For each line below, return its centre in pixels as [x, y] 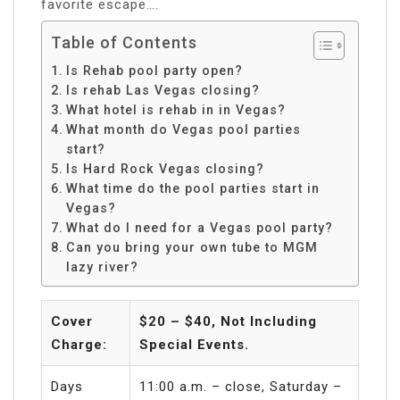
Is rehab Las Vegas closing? [162, 90]
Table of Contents [124, 42]
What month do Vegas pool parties [183, 129]
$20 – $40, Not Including [228, 321]
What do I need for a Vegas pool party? [199, 227]
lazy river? [102, 267]
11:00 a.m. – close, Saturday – [241, 386]
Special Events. [194, 344]
